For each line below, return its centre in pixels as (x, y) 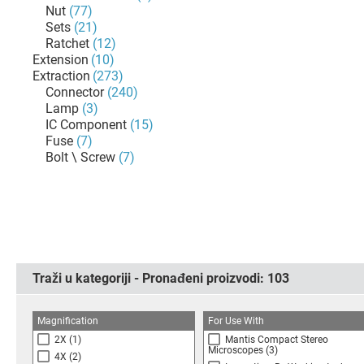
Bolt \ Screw (80, 157)
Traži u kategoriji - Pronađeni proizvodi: (150, 278)
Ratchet (67, 43)
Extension (61, 60)
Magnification (68, 321)
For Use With (236, 321)
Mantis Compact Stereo (277, 340)
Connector (75, 92)
